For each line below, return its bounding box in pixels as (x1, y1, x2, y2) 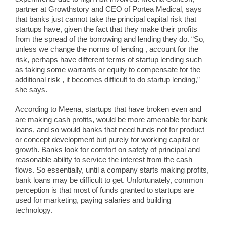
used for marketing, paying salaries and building (15, 196, 171, 205)
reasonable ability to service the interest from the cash (15, 156, 192, 164)
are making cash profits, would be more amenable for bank (15, 116, 208, 124)
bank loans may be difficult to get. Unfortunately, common (15, 176, 203, 185)
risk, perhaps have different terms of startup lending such (15, 55, 202, 64)
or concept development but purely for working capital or (15, 136, 199, 144)
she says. (15, 86, 47, 94)
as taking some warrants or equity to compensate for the (15, 66, 200, 74)
